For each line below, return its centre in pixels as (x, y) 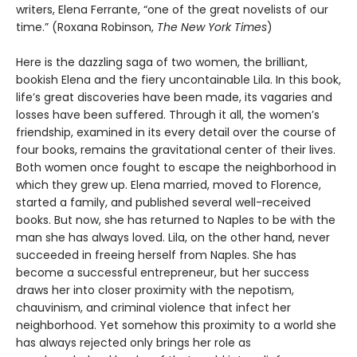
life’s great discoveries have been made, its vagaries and (174, 98)
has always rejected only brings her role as (133, 343)
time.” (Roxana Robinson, (86, 27)
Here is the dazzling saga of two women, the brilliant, (162, 63)
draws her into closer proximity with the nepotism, (155, 290)
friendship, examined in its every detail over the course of (176, 133)
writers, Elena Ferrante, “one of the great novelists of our (172, 10)
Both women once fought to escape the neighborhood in (176, 168)
